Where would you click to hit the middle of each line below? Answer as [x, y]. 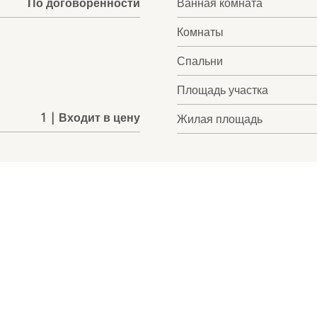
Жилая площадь [220, 119]
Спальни [200, 61]
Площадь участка [223, 90]
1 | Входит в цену [90, 118]
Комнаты [201, 32]
